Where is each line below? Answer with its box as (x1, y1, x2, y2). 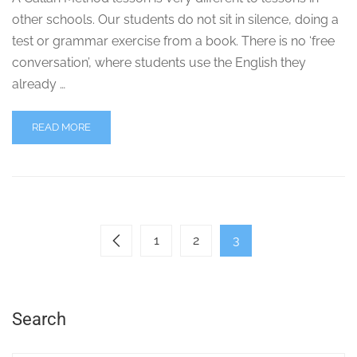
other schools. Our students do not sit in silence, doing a (12, 12, 339, 28)
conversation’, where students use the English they (12, 55, 306, 71)
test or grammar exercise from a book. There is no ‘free (12, 33, 335, 49)
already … (12, 76, 65, 92)
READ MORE (32, 121, 91, 134)
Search (12, 309, 66, 330)
